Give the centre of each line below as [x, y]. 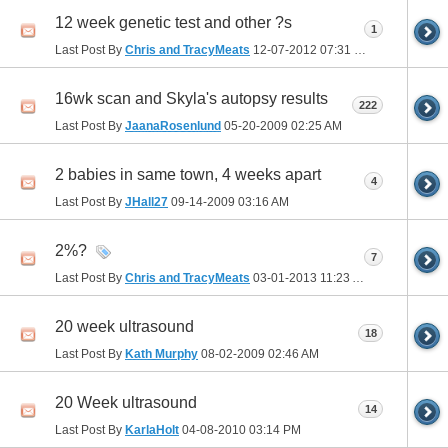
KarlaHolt [152, 429]
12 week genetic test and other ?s [173, 22]
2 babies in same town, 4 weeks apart [188, 174]
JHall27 [146, 201]
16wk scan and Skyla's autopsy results [191, 98]
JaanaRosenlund [173, 125]
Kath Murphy [161, 353]
